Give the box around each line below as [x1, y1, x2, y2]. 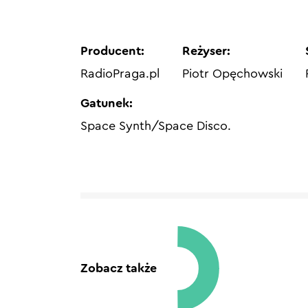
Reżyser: [182, 45, 231, 57]
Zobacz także [80, 262, 157, 274]
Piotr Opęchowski [182, 67, 283, 80]
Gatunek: [80, 97, 133, 109]
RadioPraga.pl [80, 67, 159, 80]
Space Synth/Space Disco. [80, 120, 231, 132]
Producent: [80, 45, 144, 57]
